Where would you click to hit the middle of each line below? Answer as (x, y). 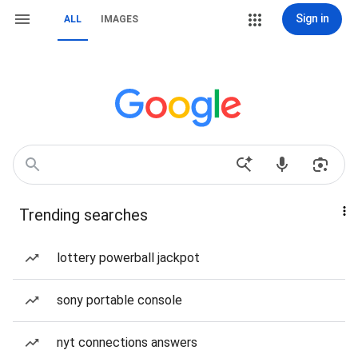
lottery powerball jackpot (128, 258)
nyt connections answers (127, 342)
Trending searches (84, 215)
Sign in (312, 18)
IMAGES (119, 19)
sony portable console (119, 300)
